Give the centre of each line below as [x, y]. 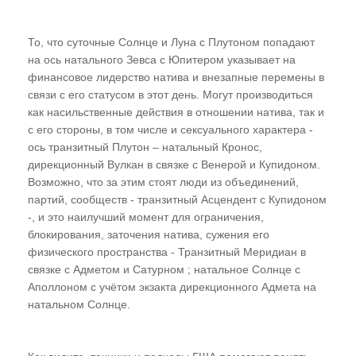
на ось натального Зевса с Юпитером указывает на [162, 59]
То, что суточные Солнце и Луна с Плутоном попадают [171, 42]
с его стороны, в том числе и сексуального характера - [170, 129]
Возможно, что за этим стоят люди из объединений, [163, 182]
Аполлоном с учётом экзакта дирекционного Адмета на [172, 286]
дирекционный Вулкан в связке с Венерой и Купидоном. [174, 164]
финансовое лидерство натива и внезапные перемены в [176, 77]
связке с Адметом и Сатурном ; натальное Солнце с [164, 269]
